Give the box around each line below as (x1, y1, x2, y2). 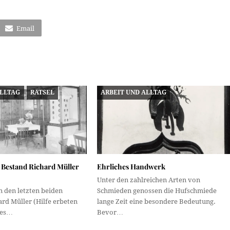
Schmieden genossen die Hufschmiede (97, 186, 217, 195)
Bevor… (97, 208, 123, 216)
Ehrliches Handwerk (97, 161, 165, 171)
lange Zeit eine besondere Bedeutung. (97, 197, 216, 205)
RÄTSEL (30, 88, 54, 96)
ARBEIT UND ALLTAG (101, 88, 167, 96)
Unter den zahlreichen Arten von (97, 176, 200, 184)
